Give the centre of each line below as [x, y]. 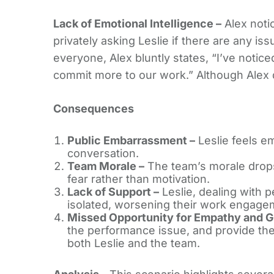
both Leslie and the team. [133, 243]
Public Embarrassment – [131, 141]
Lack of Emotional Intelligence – [137, 24]
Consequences [94, 109]
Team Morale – [106, 166]
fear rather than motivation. [138, 179]
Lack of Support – [113, 192]
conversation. [103, 154]
